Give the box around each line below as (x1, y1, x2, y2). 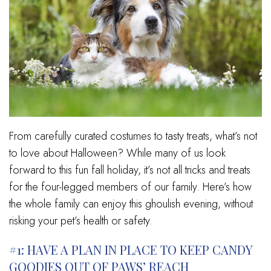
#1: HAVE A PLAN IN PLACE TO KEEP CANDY (9, 241, 252, 258)
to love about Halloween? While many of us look (9, 145, 226, 161)
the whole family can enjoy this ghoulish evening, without (9, 195, 253, 212)
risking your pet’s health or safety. (9, 212, 152, 229)
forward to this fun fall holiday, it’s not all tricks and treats (9, 162, 250, 178)
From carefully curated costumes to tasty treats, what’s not (9, 128, 257, 144)
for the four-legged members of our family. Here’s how (9, 178, 252, 195)
